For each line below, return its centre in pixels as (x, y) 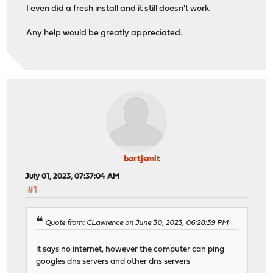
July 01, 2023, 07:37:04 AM (73, 177)
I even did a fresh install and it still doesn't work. (119, 9)
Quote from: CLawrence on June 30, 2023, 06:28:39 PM (137, 223)
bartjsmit (142, 160)
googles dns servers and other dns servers (113, 261)
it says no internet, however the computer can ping (130, 249)
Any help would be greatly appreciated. (105, 34)
